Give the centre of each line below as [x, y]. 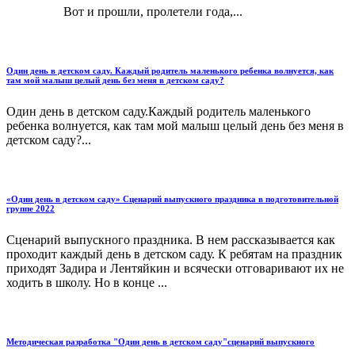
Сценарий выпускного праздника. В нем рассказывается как [171, 239]
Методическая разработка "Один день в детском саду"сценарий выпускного [160, 341]
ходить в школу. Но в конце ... [87, 282]
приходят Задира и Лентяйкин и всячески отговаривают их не [175, 268]
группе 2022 [31, 208]
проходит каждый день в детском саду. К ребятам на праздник [174, 254]
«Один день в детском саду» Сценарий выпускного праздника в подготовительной [172, 198]
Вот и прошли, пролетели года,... [124, 11]
